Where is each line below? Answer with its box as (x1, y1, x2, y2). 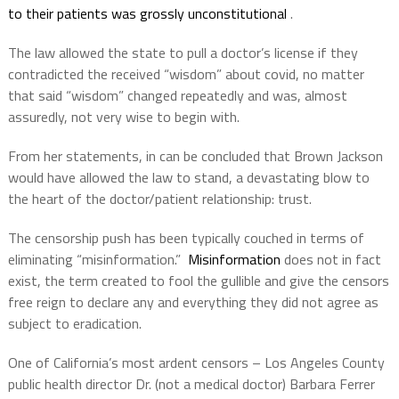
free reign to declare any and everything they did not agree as (7, 291, 379, 313)
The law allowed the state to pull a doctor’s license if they (7, 42, 358, 64)
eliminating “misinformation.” (7, 248, 181, 271)
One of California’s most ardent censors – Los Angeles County (7, 352, 385, 374)
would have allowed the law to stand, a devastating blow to (7, 167, 370, 189)
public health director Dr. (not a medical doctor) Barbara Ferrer (7, 373, 375, 395)
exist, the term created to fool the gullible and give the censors (7, 270, 389, 292)
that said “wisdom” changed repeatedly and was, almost (7, 85, 347, 107)
